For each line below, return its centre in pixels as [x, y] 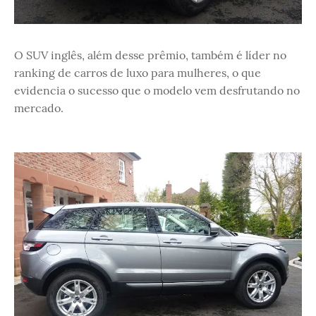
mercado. [39, 108]
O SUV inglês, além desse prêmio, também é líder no [150, 55]
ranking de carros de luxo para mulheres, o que [138, 72]
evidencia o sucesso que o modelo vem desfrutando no [157, 90]
